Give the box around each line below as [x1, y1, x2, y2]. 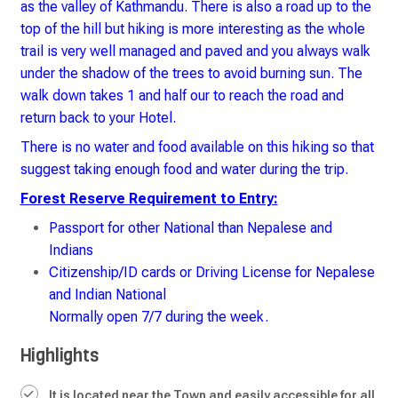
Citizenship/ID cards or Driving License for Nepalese [48, 264, 375, 281]
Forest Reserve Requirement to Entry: [20, 190, 278, 207]
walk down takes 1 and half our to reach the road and [20, 87, 344, 104]
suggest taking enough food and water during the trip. [20, 161, 348, 178]
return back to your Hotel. [20, 109, 176, 126]
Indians [48, 242, 93, 259]
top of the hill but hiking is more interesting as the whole [20, 20, 365, 37]
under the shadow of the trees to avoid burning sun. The [20, 65, 362, 82]
